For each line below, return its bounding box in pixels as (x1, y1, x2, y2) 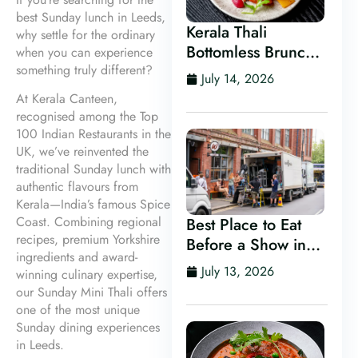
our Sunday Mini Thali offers (16, 283, 167, 302)
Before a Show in (185, 233, 306, 257)
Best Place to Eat (185, 213, 301, 237)
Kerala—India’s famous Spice (16, 195, 170, 214)
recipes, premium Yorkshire (16, 230, 160, 249)
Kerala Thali (185, 21, 267, 44)
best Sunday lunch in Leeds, (16, 8, 165, 26)
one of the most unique (16, 300, 140, 320)
